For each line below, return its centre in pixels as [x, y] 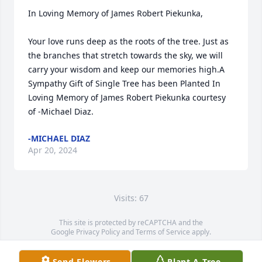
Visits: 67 [131, 198]
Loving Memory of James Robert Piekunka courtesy [127, 97]
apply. [201, 232]
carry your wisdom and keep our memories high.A [126, 69]
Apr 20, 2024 [53, 150]
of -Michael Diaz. [61, 111]
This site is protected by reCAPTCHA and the [131, 223]
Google [63, 232]
